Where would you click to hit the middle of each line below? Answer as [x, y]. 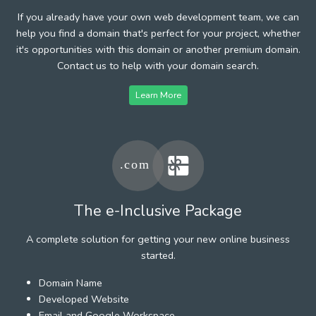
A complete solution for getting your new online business [158, 239]
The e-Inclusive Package [158, 211]
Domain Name [71, 282]
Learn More [158, 95]
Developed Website [84, 299]
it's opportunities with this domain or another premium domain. [158, 49]
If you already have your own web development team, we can [158, 17]
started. [158, 255]
